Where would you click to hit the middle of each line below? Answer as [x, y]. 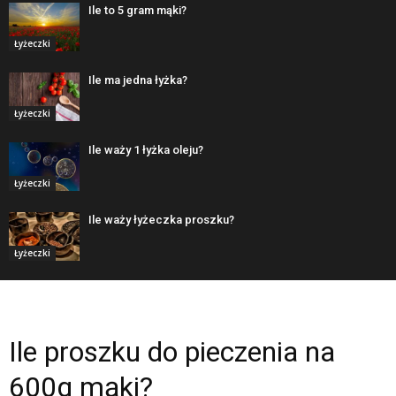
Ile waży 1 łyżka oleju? [146, 149]
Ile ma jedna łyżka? [138, 80]
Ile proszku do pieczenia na [172, 351]
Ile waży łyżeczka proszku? [161, 219]
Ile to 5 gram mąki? [137, 10]
